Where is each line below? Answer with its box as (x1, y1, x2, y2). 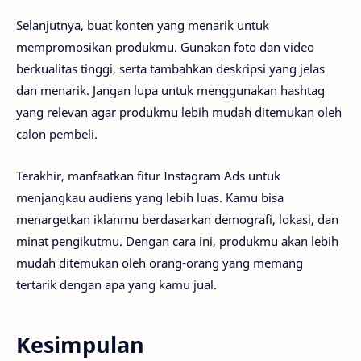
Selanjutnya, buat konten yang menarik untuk (16, 16, 269, 33)
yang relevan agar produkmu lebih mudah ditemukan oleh (16, 103, 342, 120)
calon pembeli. (16, 125, 98, 142)
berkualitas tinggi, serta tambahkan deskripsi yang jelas (16, 60, 325, 77)
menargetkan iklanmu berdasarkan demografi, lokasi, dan (16, 211, 338, 228)
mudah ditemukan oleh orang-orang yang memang (16, 255, 303, 272)
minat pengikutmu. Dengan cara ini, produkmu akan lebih (16, 233, 338, 250)
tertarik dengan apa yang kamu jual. (16, 276, 217, 293)
